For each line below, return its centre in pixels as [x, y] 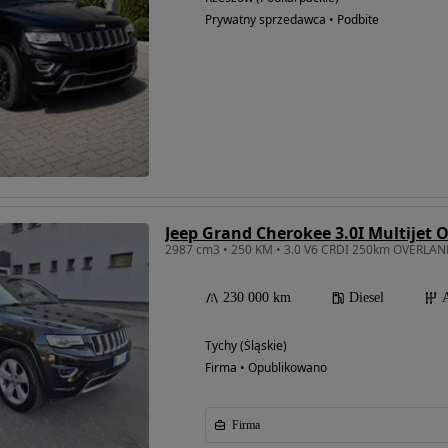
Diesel [366, 297]
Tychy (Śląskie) [246, 345]
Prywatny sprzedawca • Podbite [292, 19]
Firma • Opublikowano [266, 367]
